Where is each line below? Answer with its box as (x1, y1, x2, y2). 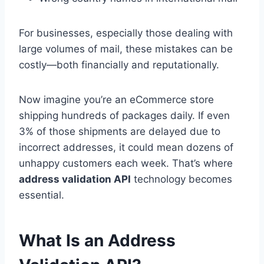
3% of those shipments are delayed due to (19, 126, 220, 138)
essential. (19, 189, 64, 202)
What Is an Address (19, 230, 176, 251)
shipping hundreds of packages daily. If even (19, 110, 230, 122)
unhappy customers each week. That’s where (19, 157, 233, 170)
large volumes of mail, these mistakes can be (19, 43, 233, 55)
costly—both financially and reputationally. (19, 59, 219, 71)
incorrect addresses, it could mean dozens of (19, 141, 233, 154)
